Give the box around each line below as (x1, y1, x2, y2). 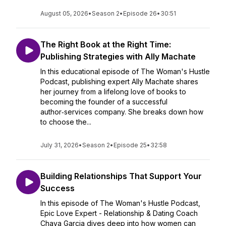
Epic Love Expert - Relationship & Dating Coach (40, 209, 198, 217)
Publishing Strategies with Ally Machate (40, 51, 196, 62)
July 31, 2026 (40, 141, 79, 149)
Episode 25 (114, 141, 147, 149)
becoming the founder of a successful (40, 97, 167, 106)
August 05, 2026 (40, 10, 88, 17)
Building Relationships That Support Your (40, 171, 202, 181)
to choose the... (40, 118, 91, 126)
